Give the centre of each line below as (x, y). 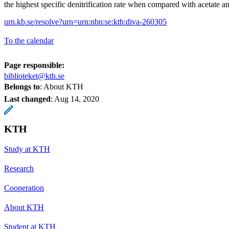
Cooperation (24, 188)
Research (19, 169)
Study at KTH (27, 149)
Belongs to (22, 87)
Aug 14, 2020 (77, 99)
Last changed (27, 99)
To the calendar (29, 41)
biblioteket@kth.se (34, 76)
